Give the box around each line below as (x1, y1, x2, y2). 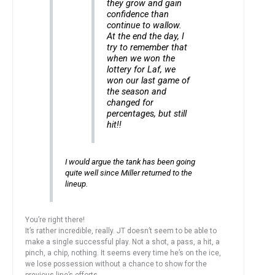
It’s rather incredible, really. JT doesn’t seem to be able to (25, 226, 217, 235)
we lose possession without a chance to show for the (25, 259, 207, 268)
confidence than (107, 9, 169, 20)
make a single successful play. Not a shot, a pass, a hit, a (25, 237, 220, 246)
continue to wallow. (107, 20, 182, 31)
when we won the (107, 53, 176, 64)
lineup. (64, 179, 88, 188)
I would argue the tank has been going (64, 157, 195, 166)
